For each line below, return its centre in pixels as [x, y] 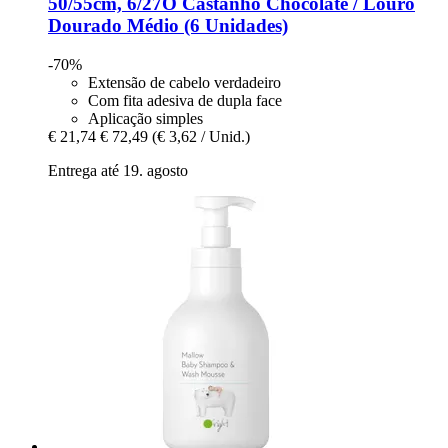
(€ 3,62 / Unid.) [201, 136]
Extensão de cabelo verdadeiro [184, 82]
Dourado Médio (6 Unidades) [168, 25]
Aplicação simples [145, 118]
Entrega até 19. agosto [118, 170]
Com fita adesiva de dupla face [185, 100]
